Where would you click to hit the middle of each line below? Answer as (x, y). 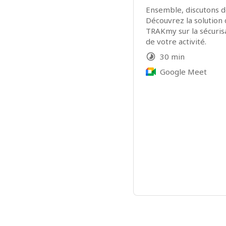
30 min (172, 56)
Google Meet (183, 72)
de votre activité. (176, 41)
